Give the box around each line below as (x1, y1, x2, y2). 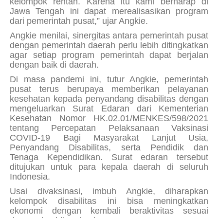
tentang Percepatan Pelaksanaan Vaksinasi (10, 123, 208, 133)
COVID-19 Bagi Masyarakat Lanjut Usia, (10, 132, 208, 143)
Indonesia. (10, 171, 50, 182)
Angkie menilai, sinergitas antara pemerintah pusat (10, 30, 208, 40)
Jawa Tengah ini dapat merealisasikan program (10, 6, 208, 16)
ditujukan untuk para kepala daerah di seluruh (10, 162, 208, 172)
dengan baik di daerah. (10, 59, 99, 70)
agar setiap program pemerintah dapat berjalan (10, 50, 208, 60)
